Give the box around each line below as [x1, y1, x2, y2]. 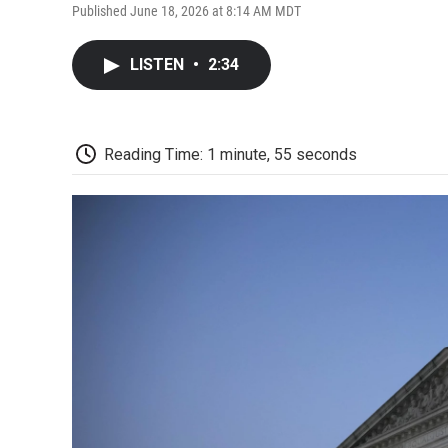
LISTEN [130, 54, 188, 74]
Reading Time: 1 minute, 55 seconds [104, 144, 357, 164]
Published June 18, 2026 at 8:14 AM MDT [72, 2, 301, 19]
